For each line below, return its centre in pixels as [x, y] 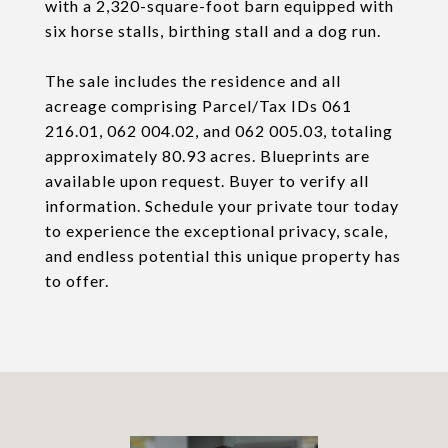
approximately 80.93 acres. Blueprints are [207, 155]
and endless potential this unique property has [223, 255]
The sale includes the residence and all [193, 80]
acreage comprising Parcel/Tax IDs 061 [198, 105]
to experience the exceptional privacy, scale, [216, 230]
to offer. [77, 280]
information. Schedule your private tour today [222, 205]
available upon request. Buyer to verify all [207, 180]
